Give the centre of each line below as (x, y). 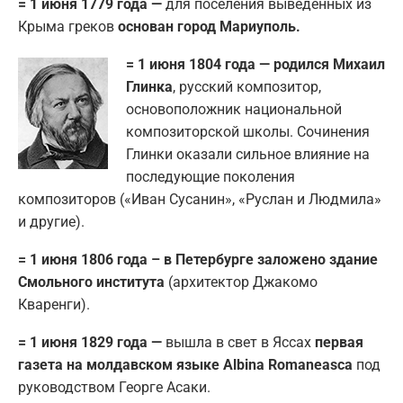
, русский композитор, (247, 86)
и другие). (51, 221)
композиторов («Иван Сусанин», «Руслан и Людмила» (200, 199)
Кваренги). (54, 304)
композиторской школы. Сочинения (248, 131)
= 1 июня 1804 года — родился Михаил (255, 64)
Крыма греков (66, 26)
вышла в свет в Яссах (238, 342)
